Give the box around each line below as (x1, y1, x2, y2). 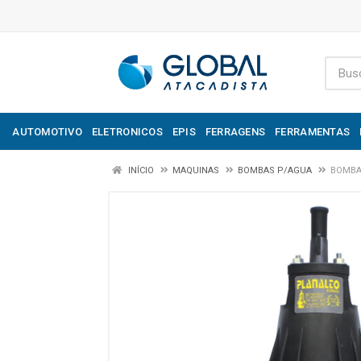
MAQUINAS (172, 165, 219, 176)
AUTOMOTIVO (12, 125, 82, 138)
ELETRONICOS (91, 125, 163, 138)
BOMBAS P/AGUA (238, 165, 312, 176)
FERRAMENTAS (275, 125, 351, 138)
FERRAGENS (205, 125, 266, 138)
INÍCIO (126, 165, 154, 176)
